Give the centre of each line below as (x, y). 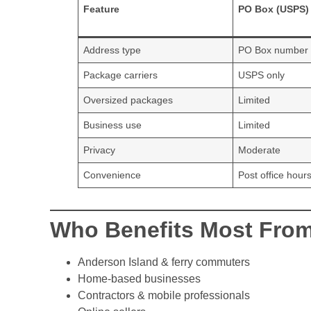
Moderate (260, 150)
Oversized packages (128, 100)
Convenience (112, 175)
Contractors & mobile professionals (164, 296)
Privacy (100, 150)
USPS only (262, 75)
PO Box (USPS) (274, 9)
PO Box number (274, 50)
